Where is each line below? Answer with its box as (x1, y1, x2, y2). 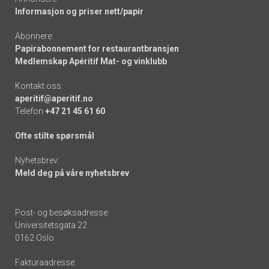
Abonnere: (15, 31, 53, 41)
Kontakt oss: (15, 81, 63, 91)
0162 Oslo (15, 233, 54, 243)
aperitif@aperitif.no (15, 94, 93, 104)
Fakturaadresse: (15, 258, 76, 268)
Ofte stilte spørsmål (15, 131, 94, 141)
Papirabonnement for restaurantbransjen (15, 44, 179, 54)
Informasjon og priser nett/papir (15, 7, 144, 17)
